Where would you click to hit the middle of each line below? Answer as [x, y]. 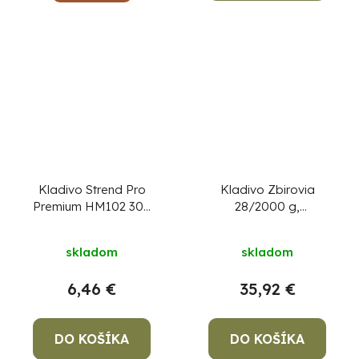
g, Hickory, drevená [92, 223]
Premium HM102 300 [92, 206]
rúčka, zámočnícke [92, 240]
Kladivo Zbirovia [267, 189]
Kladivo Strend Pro [92, 189]
